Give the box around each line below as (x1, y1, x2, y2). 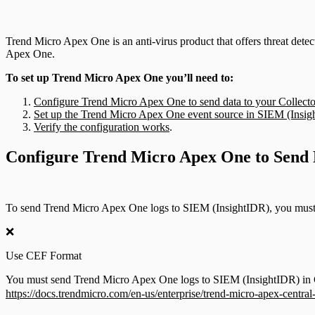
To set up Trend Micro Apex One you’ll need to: (6, 71, 233, 84)
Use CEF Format (6, 249, 82, 262)
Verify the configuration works (34, 120, 169, 133)
